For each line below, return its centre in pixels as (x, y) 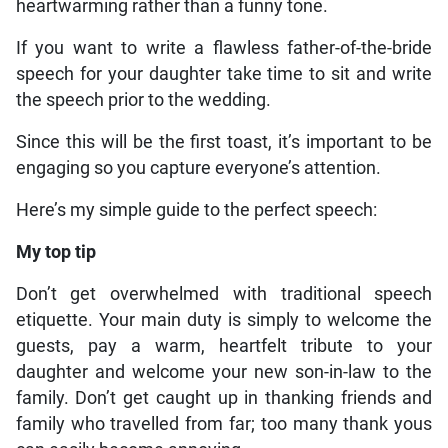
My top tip (55, 252)
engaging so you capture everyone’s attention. (198, 168)
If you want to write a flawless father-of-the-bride (224, 48)
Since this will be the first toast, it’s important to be (224, 142)
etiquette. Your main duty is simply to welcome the (224, 320)
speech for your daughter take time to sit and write (224, 74)
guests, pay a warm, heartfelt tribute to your (224, 346)
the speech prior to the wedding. (143, 100)
